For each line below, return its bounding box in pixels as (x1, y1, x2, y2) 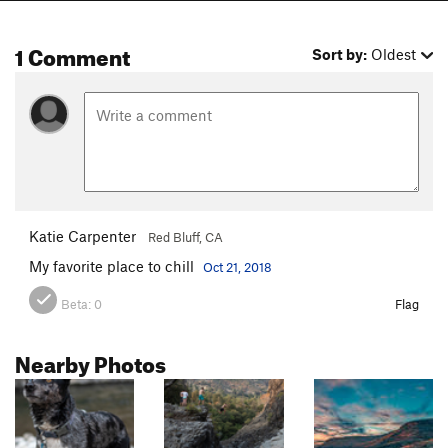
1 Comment (15, 36, 130, 72)
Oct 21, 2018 (203, 258, 272, 275)
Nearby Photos (15, 342, 166, 378)
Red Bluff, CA (148, 228, 223, 245)
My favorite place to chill (29, 256, 198, 275)
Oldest (371, 45, 417, 64)
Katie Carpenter (29, 226, 136, 245)
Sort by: (312, 45, 368, 64)
